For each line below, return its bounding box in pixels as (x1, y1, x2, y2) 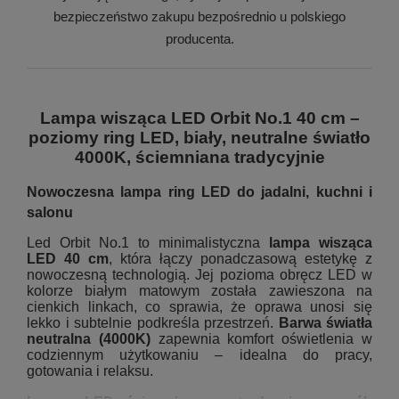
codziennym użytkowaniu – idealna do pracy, (27, 346, 372, 362)
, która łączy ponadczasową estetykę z (109, 250, 372, 266)
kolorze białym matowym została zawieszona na (27, 282, 372, 298)
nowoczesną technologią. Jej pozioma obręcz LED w (27, 266, 372, 282)
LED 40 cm (27, 250, 109, 266)
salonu (27, 204, 73, 220)
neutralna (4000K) (27, 330, 151, 346)
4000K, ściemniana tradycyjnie (74, 147, 325, 167)
